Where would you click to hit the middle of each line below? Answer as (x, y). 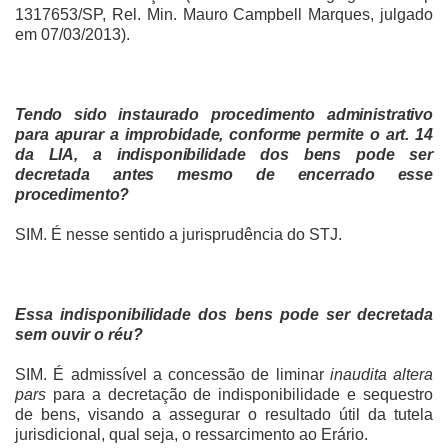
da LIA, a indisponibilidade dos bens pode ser (224, 155)
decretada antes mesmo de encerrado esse (224, 175)
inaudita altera (381, 375)
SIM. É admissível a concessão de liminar (172, 375)
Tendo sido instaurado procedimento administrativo (224, 115)
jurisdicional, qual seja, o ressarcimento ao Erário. (191, 435)
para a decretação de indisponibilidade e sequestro (239, 395)
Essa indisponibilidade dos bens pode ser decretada (224, 315)
